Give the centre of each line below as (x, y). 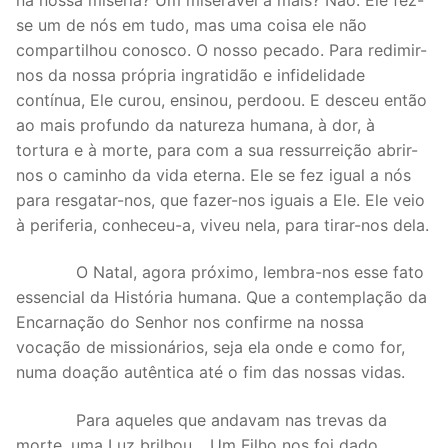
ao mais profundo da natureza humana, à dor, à (195, 124)
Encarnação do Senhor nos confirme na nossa (190, 322)
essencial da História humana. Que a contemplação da (221, 297)
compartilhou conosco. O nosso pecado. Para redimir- (221, 49)
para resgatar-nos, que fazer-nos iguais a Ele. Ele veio (220, 199)
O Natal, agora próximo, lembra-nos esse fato (220, 272)
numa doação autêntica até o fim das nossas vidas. (210, 372)
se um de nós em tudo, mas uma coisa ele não (191, 24)
